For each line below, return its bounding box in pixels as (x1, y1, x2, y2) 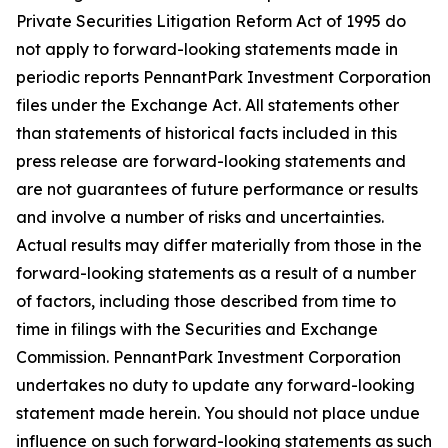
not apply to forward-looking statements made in (16, 39, 398, 59)
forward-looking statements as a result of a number (16, 263, 416, 283)
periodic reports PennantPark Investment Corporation (16, 67, 431, 87)
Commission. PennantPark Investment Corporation (16, 347, 401, 367)
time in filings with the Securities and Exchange (16, 319, 378, 339)
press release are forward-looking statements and (16, 151, 406, 171)
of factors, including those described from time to (16, 291, 396, 311)
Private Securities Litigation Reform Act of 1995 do (16, 11, 406, 31)
